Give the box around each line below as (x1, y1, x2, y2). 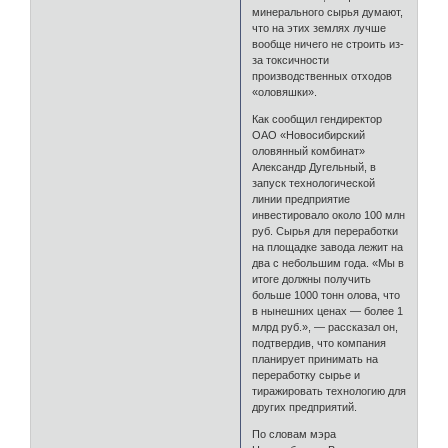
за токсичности (252, 54, 330, 67)
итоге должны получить (252, 273, 372, 286)
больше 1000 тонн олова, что (252, 289, 401, 302)
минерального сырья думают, (252, 6, 404, 19)
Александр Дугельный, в (252, 161, 377, 174)
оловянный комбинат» (252, 145, 366, 158)
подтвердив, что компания (252, 337, 387, 350)
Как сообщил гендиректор (252, 113, 383, 126)
